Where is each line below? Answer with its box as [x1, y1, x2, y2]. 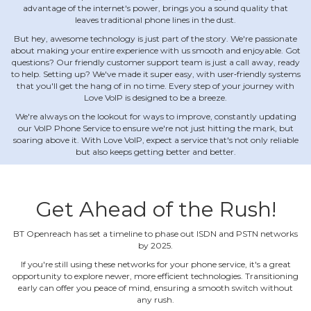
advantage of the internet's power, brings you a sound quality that [23, 3, 288, 14]
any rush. [137, 294, 174, 305]
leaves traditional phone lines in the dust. [75, 15, 236, 26]
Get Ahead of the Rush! [35, 196, 276, 223]
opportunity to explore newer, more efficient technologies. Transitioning [12, 271, 299, 282]
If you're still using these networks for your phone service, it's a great [20, 259, 291, 270]
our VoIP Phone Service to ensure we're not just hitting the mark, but [17, 123, 294, 134]
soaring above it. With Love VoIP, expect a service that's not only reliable [12, 135, 299, 146]
